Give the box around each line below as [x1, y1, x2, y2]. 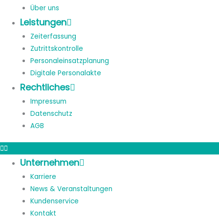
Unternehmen [20, 156, 80, 169]
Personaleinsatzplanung [30, 56, 109, 66]
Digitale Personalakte [30, 68, 101, 78]
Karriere [30, 172, 56, 181]
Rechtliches [20, 81, 70, 94]
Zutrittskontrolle [30, 44, 83, 54]
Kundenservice [30, 197, 79, 206]
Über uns [30, 3, 59, 13]
